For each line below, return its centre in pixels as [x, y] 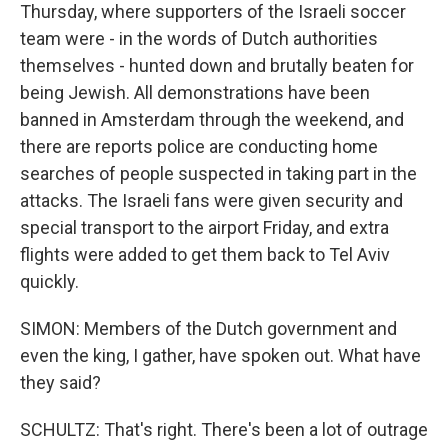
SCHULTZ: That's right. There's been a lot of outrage [224, 429]
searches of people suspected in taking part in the [218, 173]
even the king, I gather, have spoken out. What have [220, 355]
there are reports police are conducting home [199, 146]
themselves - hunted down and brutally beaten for [217, 65]
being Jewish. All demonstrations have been [195, 92]
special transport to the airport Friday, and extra [204, 227]
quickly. [49, 281]
